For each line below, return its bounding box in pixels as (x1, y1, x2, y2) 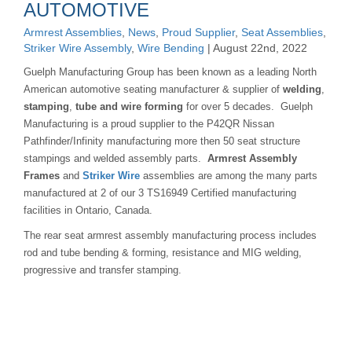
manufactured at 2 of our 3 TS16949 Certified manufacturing (24, 187, 296, 200)
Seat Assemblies (241, 26, 323, 39)
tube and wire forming (75, 101, 183, 113)
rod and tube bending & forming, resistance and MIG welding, (24, 247, 302, 259)
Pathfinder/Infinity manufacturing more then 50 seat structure (24, 135, 300, 148)
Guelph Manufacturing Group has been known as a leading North (24, 66, 317, 79)
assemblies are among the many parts (140, 170, 317, 182)
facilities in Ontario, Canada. (24, 204, 152, 217)
